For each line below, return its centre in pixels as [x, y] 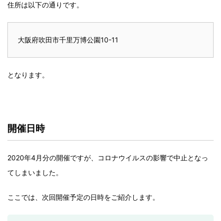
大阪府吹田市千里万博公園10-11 [68, 40]
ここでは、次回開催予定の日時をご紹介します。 [83, 197]
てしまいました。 [35, 173]
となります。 [28, 75]
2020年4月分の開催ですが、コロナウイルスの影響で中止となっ [108, 158]
